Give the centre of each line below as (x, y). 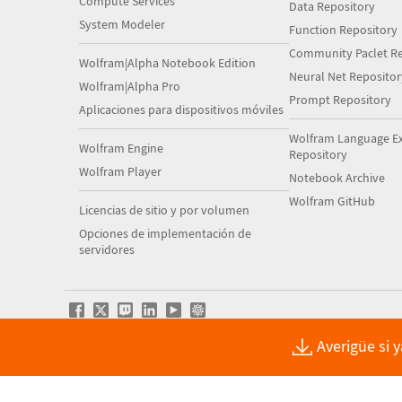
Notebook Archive (336, 178)
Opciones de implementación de (165, 233)
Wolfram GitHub (332, 201)
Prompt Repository (340, 100)
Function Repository (343, 30)
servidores (107, 249)
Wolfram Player (120, 171)
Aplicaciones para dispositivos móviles (181, 109)
